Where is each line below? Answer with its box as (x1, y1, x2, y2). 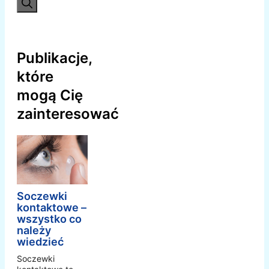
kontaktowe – (17, 201, 86, 214)
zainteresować (17, 105, 119, 123)
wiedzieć (17, 235, 64, 249)
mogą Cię (17, 86, 83, 104)
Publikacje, (17, 49, 92, 67)
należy (17, 224, 51, 237)
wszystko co (17, 213, 82, 226)
